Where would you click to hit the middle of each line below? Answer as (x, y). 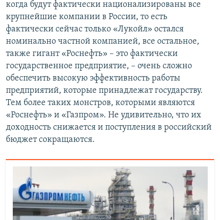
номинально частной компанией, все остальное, (103, 41)
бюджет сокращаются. (50, 139)
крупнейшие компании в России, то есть (87, 17)
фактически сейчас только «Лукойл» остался (95, 29)
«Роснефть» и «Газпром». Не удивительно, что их (104, 115)
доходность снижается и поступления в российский (109, 127)
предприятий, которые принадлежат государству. (104, 90)
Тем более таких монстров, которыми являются (100, 103)
